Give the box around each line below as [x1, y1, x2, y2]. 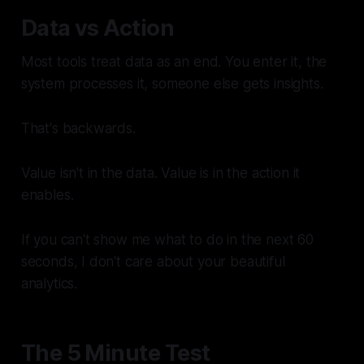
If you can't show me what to [20, 232, 206, 249]
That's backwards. [20, 120, 136, 137]
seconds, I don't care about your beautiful [20, 253, 285, 271]
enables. [20, 187, 74, 204]
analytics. [20, 275, 78, 292]
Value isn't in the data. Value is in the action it [20, 165, 301, 182]
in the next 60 [223, 232, 314, 249]
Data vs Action [20, 15, 175, 42]
